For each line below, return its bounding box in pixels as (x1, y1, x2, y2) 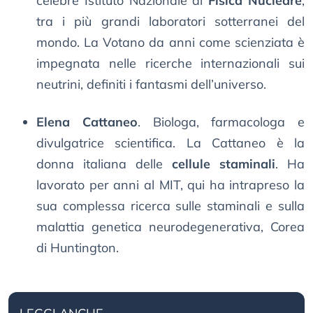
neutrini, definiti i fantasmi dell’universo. (36, 76, 266, 93)
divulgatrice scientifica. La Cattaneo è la (36, 135, 305, 152)
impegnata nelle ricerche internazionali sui (36, 55, 305, 72)
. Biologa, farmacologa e (137, 114, 305, 131)
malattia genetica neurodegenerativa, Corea (36, 219, 305, 235)
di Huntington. (36, 240, 119, 256)
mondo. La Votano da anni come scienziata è (36, 34, 305, 51)
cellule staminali (172, 156, 275, 173)
